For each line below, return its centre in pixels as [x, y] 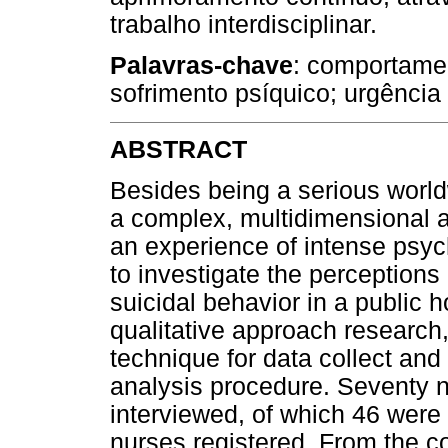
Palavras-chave [201, 66]
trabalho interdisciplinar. [243, 25]
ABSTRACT [178, 149]
